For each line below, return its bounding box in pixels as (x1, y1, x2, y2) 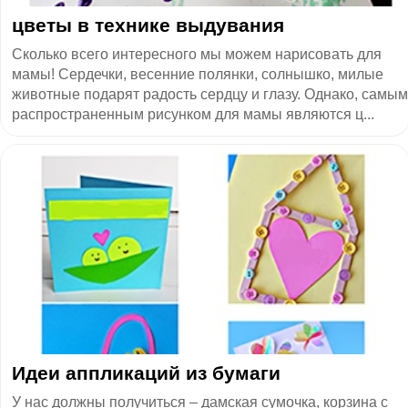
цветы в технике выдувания (12, 14, 284, 36)
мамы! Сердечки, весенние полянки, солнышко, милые (12, 66, 383, 82)
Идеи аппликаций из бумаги (12, 362, 280, 383)
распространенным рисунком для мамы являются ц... (12, 106, 374, 122)
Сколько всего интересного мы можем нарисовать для (12, 46, 382, 62)
